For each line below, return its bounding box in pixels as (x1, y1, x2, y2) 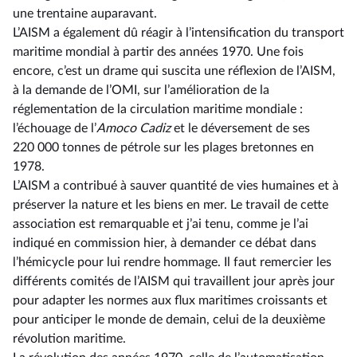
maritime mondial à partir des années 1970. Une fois (13, 45, 304, 58)
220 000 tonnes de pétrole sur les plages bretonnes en (13, 141, 314, 154)
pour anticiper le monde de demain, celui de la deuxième (13, 313, 325, 326)
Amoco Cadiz (96, 122, 171, 135)
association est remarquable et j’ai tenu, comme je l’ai (13, 218, 308, 230)
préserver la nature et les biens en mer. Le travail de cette (13, 198, 328, 211)
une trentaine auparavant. (13, 7, 157, 20)
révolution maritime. (13, 332, 126, 345)
